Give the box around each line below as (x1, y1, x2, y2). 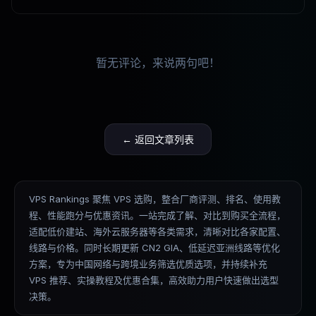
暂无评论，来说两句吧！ (96, 56, 220, 70)
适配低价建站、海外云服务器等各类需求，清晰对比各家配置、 (29, 226, 286, 237)
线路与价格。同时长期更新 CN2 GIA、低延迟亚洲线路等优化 (29, 242, 280, 253)
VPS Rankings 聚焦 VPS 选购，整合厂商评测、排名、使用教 (29, 193, 281, 205)
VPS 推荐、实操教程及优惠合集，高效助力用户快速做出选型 (29, 274, 279, 286)
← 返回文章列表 (122, 133, 194, 145)
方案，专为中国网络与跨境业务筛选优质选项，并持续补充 (29, 258, 267, 269)
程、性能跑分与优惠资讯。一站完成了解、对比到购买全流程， (29, 209, 286, 221)
